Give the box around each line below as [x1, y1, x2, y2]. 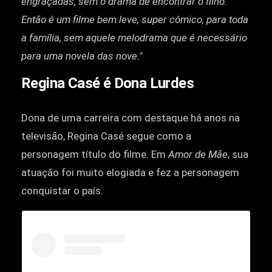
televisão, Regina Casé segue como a [21, 130, 191, 143]
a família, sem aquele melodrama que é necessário [21, 31, 247, 44]
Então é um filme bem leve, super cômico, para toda [21, 13, 248, 25]
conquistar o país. [21, 185, 103, 197]
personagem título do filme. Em [21, 148, 168, 161]
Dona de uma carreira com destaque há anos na [21, 112, 240, 124]
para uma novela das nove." [21, 49, 142, 62]
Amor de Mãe [168, 148, 228, 161]
